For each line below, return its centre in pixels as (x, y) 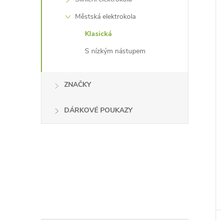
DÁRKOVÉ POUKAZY (98, 110)
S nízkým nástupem (115, 51)
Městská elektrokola (105, 17)
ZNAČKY (78, 85)
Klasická (98, 34)
